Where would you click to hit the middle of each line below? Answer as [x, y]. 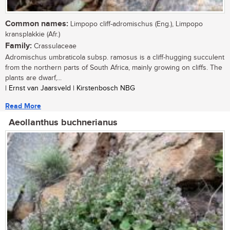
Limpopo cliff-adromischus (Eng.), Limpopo [136, 24]
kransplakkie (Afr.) [33, 35]
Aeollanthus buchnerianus [63, 123]
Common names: [37, 24]
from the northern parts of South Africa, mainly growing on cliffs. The [114, 68]
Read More [23, 106]
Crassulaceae [54, 46]
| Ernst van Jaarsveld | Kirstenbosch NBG [70, 89]
